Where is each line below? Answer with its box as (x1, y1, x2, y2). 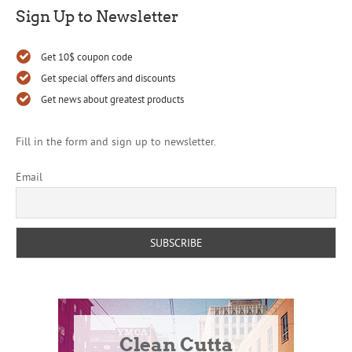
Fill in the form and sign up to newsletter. (16, 134, 216, 149)
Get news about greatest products (41, 93, 184, 106)
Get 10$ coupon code (41, 50, 133, 64)
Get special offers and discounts (41, 71, 175, 85)
